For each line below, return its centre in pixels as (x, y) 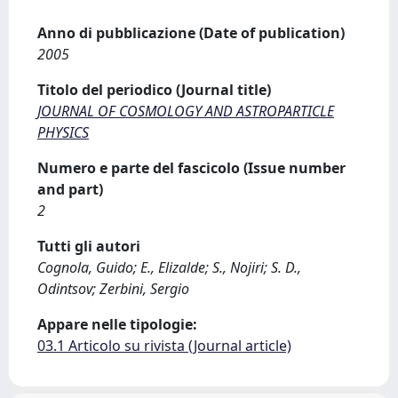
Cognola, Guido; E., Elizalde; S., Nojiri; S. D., (169, 267)
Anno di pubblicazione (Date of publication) (191, 33)
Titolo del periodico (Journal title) (154, 90)
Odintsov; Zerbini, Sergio (113, 289)
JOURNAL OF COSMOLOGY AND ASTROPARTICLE (186, 111)
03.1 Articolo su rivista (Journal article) (164, 346)
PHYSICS (63, 132)
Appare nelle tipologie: (117, 324)
